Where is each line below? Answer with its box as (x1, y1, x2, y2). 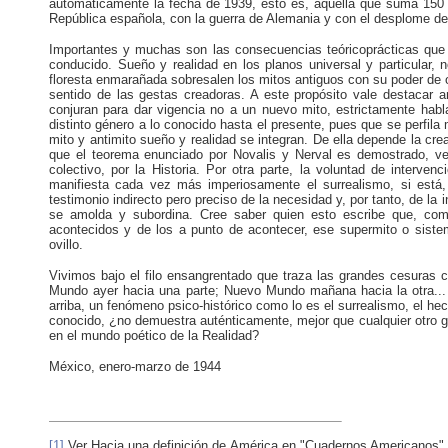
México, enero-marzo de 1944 (49, 359, 221, 374)
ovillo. (49, 237, 83, 252)
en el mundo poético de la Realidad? (49, 328, 259, 343)
